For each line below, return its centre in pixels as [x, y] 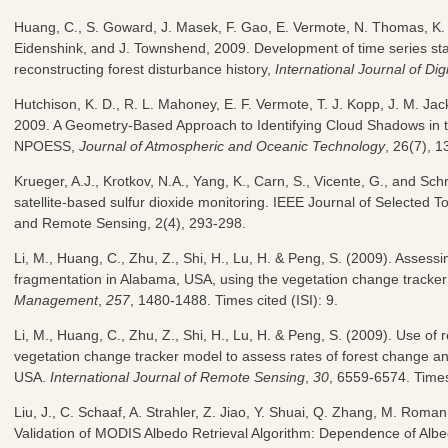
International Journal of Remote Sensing [177, 376]
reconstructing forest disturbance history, [144, 68]
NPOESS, [46, 145]
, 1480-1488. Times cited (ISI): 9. [234, 299]
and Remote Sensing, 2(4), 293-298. [130, 222]
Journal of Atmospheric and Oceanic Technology [232, 145]
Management [56, 299]
